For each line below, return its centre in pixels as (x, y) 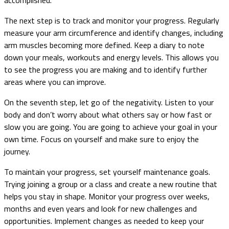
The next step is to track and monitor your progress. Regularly (112, 20)
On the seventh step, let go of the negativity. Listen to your (109, 102)
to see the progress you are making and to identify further (106, 69)
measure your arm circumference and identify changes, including (114, 32)
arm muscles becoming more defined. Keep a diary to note (104, 45)
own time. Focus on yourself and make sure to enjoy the (101, 139)
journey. (17, 151)
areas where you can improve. (55, 82)
